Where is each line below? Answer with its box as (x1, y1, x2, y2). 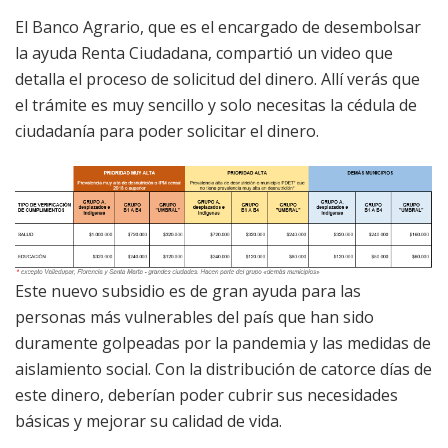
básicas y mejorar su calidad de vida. (15, 409, 282, 432)
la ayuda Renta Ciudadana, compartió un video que (15, 42, 393, 65)
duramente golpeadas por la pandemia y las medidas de (15, 331, 431, 354)
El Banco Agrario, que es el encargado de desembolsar (15, 16, 421, 39)
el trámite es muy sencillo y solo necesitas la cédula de (15, 94, 417, 117)
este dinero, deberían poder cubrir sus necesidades (15, 383, 398, 406)
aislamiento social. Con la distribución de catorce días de (15, 357, 432, 380)
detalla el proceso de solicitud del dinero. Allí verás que (15, 68, 420, 91)
